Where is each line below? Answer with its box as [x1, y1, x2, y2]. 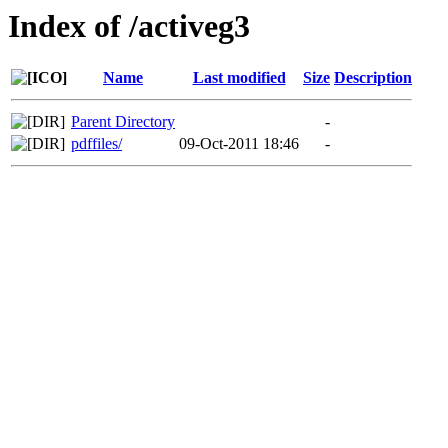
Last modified [192, 69, 286, 87]
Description [334, 69, 412, 87]
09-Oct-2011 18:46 [179, 135, 299, 153]
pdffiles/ [71, 135, 122, 153]
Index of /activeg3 [8, 8, 250, 44]
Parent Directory [71, 113, 175, 131]
